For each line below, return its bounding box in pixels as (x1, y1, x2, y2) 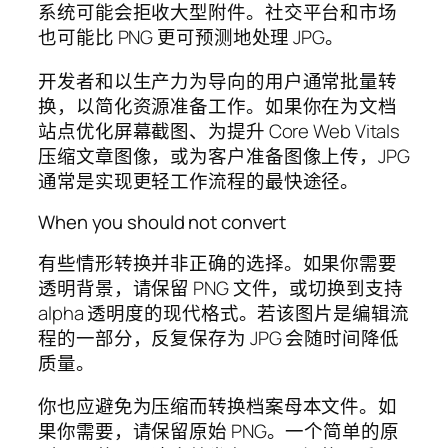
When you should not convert (38, 209, 287, 236)
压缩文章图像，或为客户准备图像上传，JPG (38, 142, 410, 169)
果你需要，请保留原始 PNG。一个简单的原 (38, 418, 399, 445)
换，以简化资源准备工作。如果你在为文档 (38, 92, 398, 119)
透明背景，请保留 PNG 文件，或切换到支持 (38, 274, 403, 301)
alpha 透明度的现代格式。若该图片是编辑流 (38, 299, 409, 326)
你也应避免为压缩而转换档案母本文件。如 (38, 393, 398, 420)
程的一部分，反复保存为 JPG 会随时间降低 (38, 324, 399, 351)
